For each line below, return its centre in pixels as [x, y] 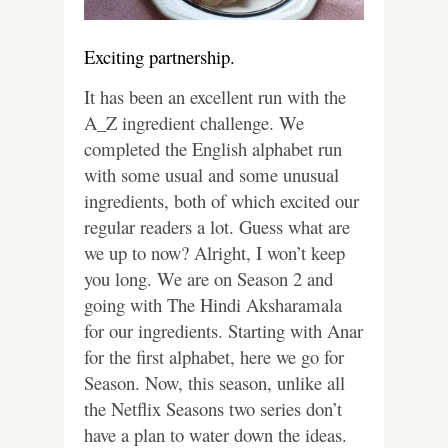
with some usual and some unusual [211, 174]
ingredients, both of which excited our [221, 200]
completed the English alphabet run [213, 148]
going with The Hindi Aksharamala [213, 304]
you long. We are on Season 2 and [208, 278]
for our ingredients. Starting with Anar [223, 330]
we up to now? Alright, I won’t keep [214, 252]
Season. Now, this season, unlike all [214, 382]
